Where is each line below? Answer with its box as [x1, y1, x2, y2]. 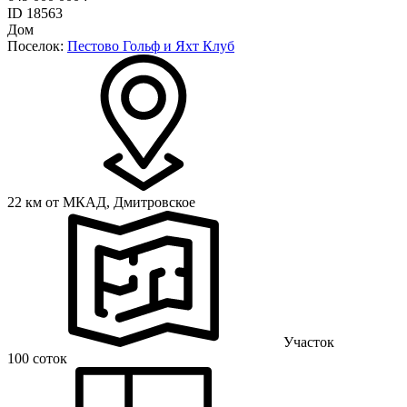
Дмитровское [114, 194, 195, 211]
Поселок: [7, 38, 67, 55]
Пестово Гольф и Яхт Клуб [67, 38, 234, 55]
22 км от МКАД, [7, 194, 114, 211]
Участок [283, 334, 334, 351]
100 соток [7, 351, 67, 367]
